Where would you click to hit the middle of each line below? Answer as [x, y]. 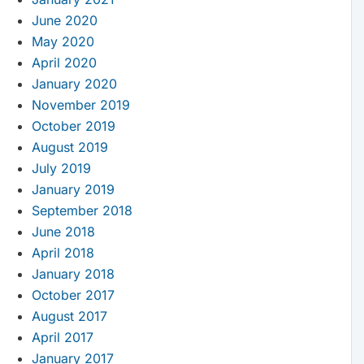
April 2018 [63, 253]
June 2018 [63, 232]
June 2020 [64, 21]
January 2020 [74, 84]
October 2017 [73, 295]
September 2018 [82, 211]
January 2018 [73, 274]
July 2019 [61, 169]
